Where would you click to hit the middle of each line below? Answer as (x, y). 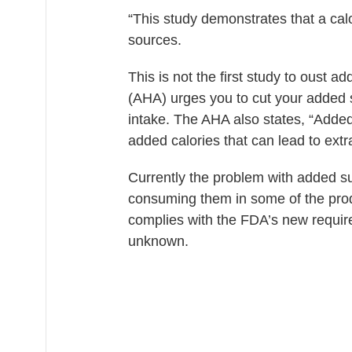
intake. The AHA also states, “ (221, 119)
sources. (155, 40)
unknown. (158, 241)
